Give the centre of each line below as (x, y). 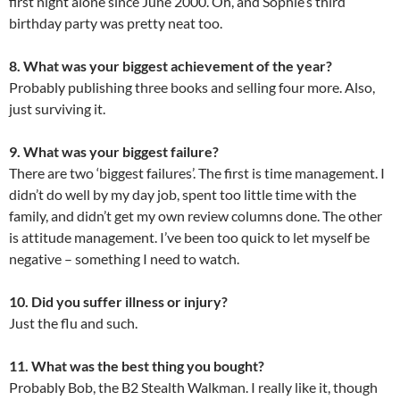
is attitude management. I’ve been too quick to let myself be (189, 237)
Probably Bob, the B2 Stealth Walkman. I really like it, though (193, 387)
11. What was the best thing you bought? (137, 366)
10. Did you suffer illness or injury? (118, 302)
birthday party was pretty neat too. (116, 23)
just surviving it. (57, 109)
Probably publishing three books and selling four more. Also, (192, 87)
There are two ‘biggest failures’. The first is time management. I (197, 173)
